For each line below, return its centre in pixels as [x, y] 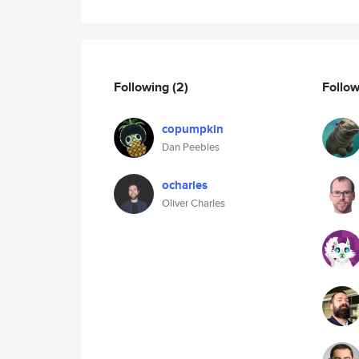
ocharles [185, 185]
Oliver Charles [194, 203]
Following [143, 87]
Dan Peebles [191, 147]
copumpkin [193, 129]
